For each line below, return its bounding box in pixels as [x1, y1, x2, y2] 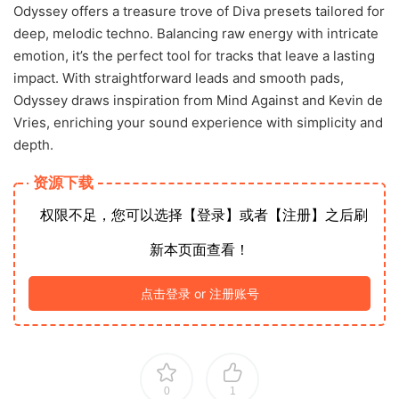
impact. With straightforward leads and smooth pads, [13, 69, 344, 86]
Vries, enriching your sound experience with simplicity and [13, 114, 383, 131]
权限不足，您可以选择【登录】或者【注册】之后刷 [40, 206, 368, 224]
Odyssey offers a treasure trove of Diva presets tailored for [13, 3, 385, 20]
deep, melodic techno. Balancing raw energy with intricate [13, 25, 379, 42]
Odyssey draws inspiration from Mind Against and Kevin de [13, 92, 383, 109]
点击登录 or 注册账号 [140, 286, 259, 301]
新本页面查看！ [150, 240, 249, 258]
